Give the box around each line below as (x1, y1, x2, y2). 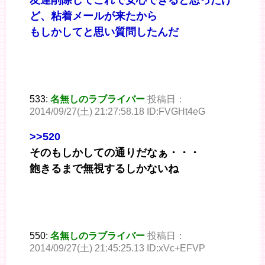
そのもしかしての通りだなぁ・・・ (30, 147, 200, 159)
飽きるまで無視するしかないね (30, 163, 179, 175)
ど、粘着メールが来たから (30, 10, 157, 22)
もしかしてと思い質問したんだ (30, 26, 179, 38)
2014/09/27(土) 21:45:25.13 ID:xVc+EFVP (30, 243, 205, 254)
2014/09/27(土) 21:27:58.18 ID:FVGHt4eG (30, 106, 205, 117)
